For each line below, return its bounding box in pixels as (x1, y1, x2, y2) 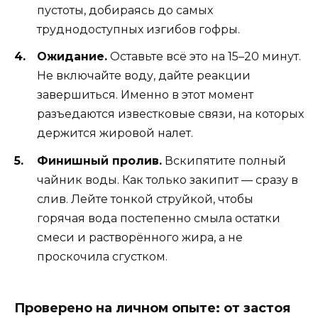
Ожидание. (37, 50, 107, 64)
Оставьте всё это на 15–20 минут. (107, 50, 301, 64)
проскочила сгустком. (37, 249, 168, 263)
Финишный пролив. (37, 153, 162, 168)
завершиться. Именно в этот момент (37, 88, 253, 102)
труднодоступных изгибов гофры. (37, 23, 240, 37)
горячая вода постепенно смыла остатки (37, 211, 280, 225)
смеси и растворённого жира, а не (37, 230, 243, 244)
